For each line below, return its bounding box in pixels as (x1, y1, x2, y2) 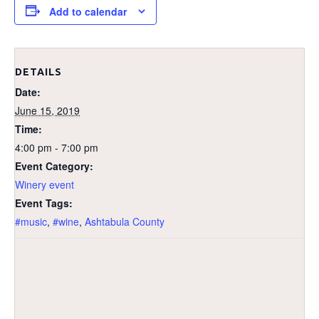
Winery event (15, 177, 74, 192)
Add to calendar (49, 4, 127, 19)
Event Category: (15, 159, 93, 174)
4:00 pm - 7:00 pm (15, 140, 98, 155)
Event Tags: (15, 196, 73, 211)
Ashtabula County (85, 214, 164, 229)
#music (15, 214, 47, 229)
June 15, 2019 (15, 103, 80, 118)
